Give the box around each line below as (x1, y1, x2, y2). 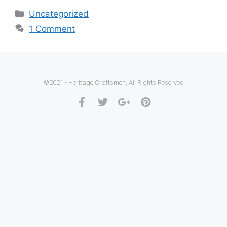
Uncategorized (29, 8, 89, 19)
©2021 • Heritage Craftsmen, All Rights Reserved (43, 78, 184, 86)
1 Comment (29, 23, 75, 34)
